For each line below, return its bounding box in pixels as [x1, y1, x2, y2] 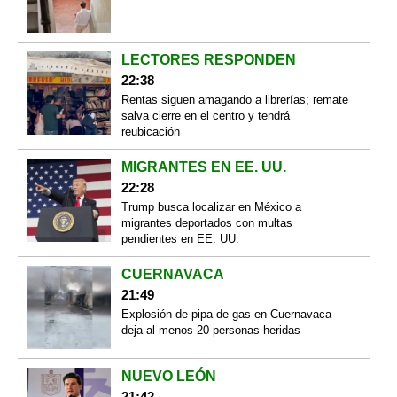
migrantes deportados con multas [121, 215, 292, 230]
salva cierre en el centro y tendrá [121, 108, 290, 122]
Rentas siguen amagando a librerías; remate [121, 92, 348, 106]
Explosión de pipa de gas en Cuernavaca [121, 307, 331, 321]
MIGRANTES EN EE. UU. [121, 159, 286, 175]
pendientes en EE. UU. [121, 231, 239, 245]
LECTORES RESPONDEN [121, 51, 296, 67]
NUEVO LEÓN [121, 369, 216, 385]
